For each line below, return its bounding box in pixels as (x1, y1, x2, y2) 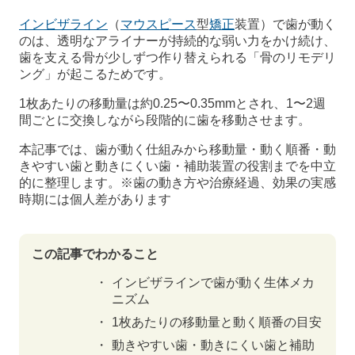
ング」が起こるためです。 (19, 67, 171, 82)
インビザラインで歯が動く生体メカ (111, 276, 315, 290)
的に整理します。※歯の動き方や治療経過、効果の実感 (19, 176, 336, 190)
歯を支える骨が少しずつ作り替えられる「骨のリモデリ (19, 51, 336, 65)
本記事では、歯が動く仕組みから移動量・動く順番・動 (19, 143, 336, 157)
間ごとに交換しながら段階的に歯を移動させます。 (19, 113, 311, 128)
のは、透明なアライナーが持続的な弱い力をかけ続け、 (19, 34, 336, 48)
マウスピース (120, 17, 197, 32)
